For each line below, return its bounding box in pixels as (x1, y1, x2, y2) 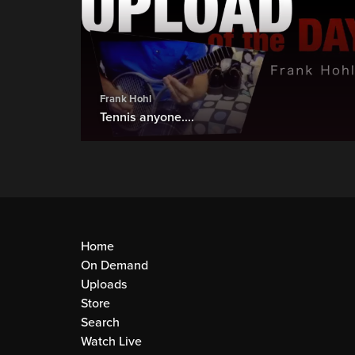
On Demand (81, 257, 148, 273)
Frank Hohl (100, 93, 151, 106)
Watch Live (81, 333, 142, 349)
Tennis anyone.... (100, 109, 194, 126)
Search (81, 314, 120, 330)
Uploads (81, 276, 127, 292)
